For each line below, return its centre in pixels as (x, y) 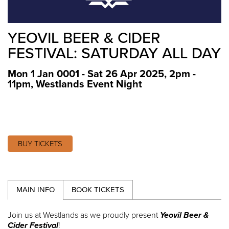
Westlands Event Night (89, 84)
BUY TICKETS (40, 143)
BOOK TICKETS (98, 189)
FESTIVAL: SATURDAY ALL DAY (114, 53)
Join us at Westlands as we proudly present (84, 215)
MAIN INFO (36, 189)
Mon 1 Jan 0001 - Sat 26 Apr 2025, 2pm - (102, 74)
